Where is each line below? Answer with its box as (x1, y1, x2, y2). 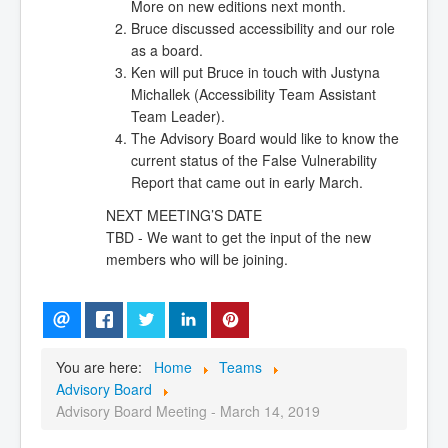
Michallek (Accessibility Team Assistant (130, 83, 376, 104)
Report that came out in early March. (130, 171, 363, 192)
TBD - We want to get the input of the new (105, 226, 371, 247)
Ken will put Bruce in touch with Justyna (130, 61, 380, 82)
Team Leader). (130, 105, 225, 126)
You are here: (56, 357, 150, 378)
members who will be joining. (105, 248, 288, 269)
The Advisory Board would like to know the (130, 127, 399, 148)
